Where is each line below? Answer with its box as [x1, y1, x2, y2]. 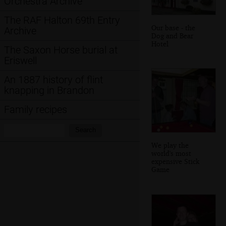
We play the [151, 141, 189, 150]
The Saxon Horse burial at [4, 44, 118, 56]
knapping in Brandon [4, 84, 94, 96]
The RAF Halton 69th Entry [4, 14, 120, 26]
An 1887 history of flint [4, 74, 103, 86]
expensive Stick [151, 157, 199, 166]
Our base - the [151, 23, 195, 32]
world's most [151, 149, 191, 158]
